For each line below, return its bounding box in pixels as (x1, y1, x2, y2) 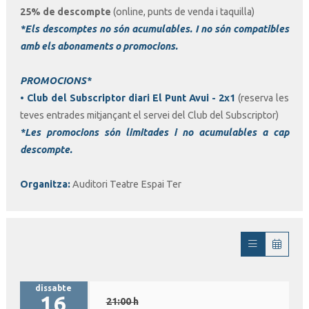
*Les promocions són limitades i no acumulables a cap (20, 126, 289, 138)
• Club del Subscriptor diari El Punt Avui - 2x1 (20, 92, 238, 103)
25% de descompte (20, 6, 111, 17)
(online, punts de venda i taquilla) (111, 6, 255, 17)
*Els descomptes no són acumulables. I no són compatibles (20, 23, 289, 34)
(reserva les (238, 92, 289, 103)
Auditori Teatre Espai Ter (70, 178, 181, 190)
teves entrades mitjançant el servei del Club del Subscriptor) (20, 109, 279, 121)
